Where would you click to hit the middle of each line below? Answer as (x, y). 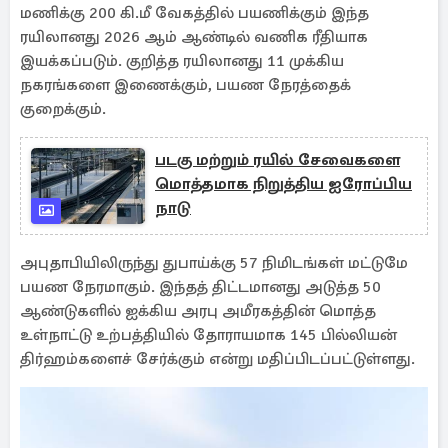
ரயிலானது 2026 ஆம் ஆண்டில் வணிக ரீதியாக (194, 37)
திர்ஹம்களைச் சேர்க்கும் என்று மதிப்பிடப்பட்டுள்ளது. (217, 359)
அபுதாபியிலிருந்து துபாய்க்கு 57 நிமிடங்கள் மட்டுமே (214, 263)
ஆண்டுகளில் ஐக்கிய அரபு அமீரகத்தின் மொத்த (198, 311)
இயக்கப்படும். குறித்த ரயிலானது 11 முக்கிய (182, 61)
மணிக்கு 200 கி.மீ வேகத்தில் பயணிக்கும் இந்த (194, 13)
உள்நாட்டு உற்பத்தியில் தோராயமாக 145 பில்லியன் (208, 335)
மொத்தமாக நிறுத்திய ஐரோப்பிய (283, 184)
